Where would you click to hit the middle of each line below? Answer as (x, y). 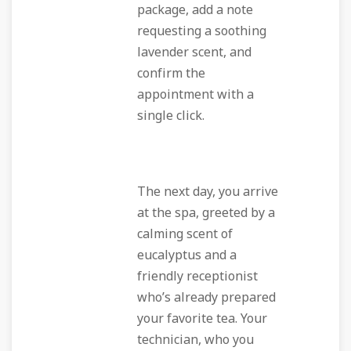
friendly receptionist (197, 277)
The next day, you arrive (208, 192)
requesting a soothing (202, 31)
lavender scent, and (194, 52)
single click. (171, 116)
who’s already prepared (206, 298)
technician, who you (195, 340)
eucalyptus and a (187, 255)
